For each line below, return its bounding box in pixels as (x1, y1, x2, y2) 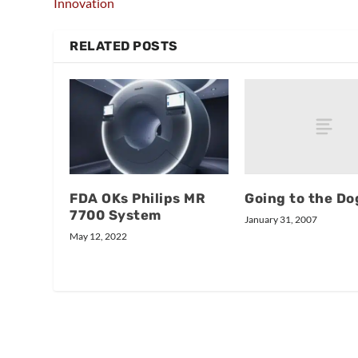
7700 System (70, 207, 161, 224)
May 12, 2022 (70, 230, 128, 243)
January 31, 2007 (245, 213, 317, 226)
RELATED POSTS (70, 38, 178, 54)
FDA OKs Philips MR (70, 190, 206, 207)
